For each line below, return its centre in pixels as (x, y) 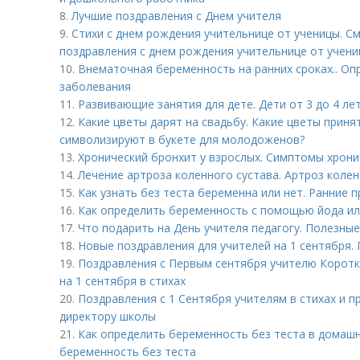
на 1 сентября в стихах (123, 281)
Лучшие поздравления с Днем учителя (176, 16)
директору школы (108, 316)
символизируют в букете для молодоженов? (182, 139)
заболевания (95, 86)
